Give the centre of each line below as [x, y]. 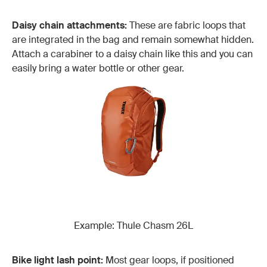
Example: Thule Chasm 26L [133, 225]
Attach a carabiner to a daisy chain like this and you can [132, 54]
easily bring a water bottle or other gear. [98, 69]
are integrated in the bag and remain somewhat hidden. [133, 40]
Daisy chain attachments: [69, 26]
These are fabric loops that [186, 26]
